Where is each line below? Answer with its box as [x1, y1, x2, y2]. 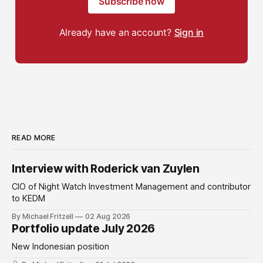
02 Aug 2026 [85, 212, 131, 221]
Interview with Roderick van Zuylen [12, 162, 200, 176]
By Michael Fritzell [12, 212, 74, 221]
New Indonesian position [12, 241, 109, 252]
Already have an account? [59, 26, 174, 39]
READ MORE [12, 133, 56, 143]
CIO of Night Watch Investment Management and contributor [12, 181, 251, 193]
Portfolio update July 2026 [12, 222, 156, 236]
